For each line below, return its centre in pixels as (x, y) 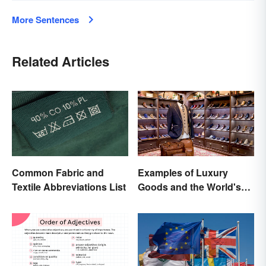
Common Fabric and (58, 172)
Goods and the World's (189, 186)
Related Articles (61, 61)
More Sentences (45, 19)
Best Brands (166, 201)
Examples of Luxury (183, 172)
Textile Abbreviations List (69, 186)
